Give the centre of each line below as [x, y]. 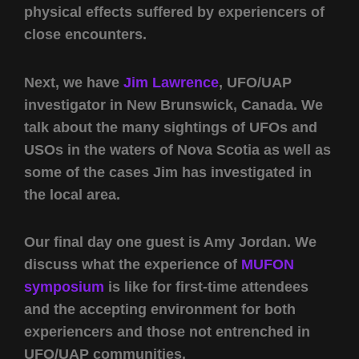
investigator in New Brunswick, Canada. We [173, 105]
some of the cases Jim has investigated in [168, 172]
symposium [64, 287]
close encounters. [85, 35]
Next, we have [74, 82]
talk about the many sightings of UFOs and [171, 127]
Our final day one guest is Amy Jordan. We [170, 242]
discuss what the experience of [133, 265]
